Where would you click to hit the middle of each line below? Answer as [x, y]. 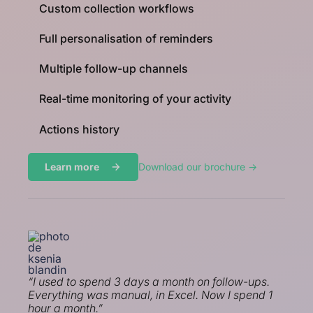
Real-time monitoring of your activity [135, 99]
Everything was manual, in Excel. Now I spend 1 [150, 294]
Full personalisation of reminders [126, 39]
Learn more [72, 166]
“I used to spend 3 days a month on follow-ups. [149, 281]
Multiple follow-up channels [114, 69]
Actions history [79, 129]
